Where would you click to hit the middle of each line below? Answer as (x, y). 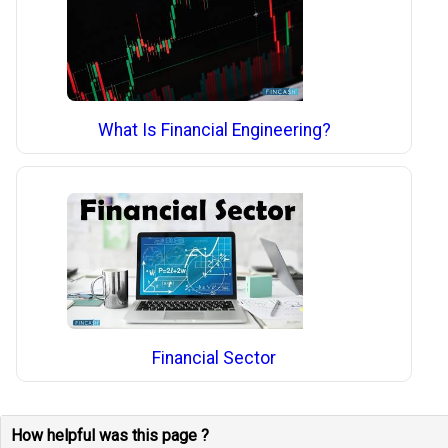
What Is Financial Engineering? (214, 130)
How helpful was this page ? (110, 436)
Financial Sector (214, 357)
